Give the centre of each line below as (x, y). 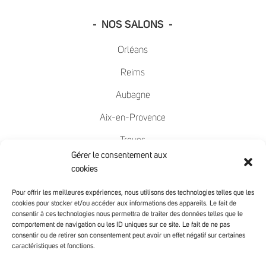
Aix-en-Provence (133, 117)
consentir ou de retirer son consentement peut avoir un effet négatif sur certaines (129, 236)
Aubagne (133, 95)
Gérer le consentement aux (119, 155)
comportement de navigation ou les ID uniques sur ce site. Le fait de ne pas (121, 225)
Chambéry (133, 208)
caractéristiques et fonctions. (53, 246)
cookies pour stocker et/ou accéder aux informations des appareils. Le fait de (124, 204)
